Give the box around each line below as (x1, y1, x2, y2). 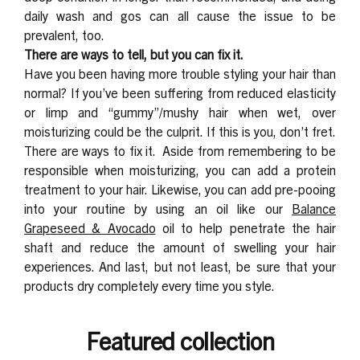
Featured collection (85, 324, 275, 355)
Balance (292, 199, 336, 216)
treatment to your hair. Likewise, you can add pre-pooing (24, 180, 336, 197)
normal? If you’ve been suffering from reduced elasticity (24, 84, 336, 100)
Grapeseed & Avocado (24, 219, 156, 235)
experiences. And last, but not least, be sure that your (24, 257, 336, 274)
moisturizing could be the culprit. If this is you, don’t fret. (24, 122, 336, 139)
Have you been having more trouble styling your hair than (24, 64, 336, 81)
